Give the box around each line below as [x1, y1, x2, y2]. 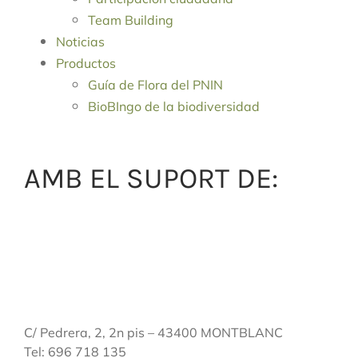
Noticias [56, 34, 105, 50]
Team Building [88, 12, 173, 29]
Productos [56, 55, 116, 72]
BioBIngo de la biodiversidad [88, 98, 260, 115]
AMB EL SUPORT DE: [24, 161, 278, 196]
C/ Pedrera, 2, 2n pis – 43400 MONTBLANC [24, 324, 283, 341]
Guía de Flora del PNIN [88, 77, 223, 93]
